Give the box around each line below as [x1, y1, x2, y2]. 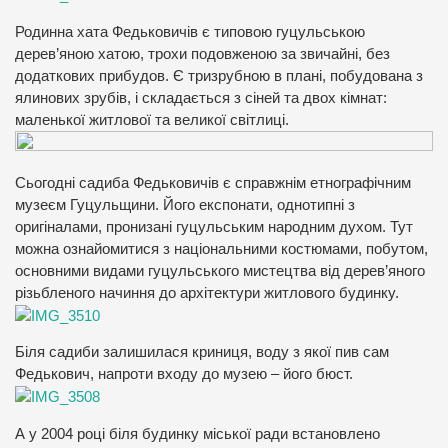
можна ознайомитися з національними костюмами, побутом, [15, 240, 428, 257]
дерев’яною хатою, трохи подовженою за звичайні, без [15, 45, 390, 62]
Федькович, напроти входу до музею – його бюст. [15, 366, 353, 383]
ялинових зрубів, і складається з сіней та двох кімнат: [15, 89, 387, 106]
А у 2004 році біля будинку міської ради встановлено [15, 426, 380, 443]
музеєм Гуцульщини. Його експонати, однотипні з [15, 196, 355, 213]
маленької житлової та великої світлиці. [15, 111, 289, 128]
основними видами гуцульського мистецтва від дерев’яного [15, 262, 425, 279]
